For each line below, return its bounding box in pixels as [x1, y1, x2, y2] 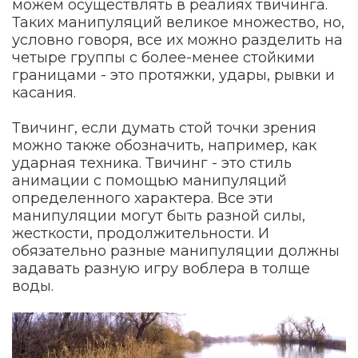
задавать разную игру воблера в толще [12, 260, 310, 278]
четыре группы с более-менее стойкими [12, 49, 315, 67]
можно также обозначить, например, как [12, 137, 316, 155]
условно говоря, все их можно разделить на [12, 31, 343, 50]
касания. [12, 84, 76, 102]
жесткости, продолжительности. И [12, 225, 269, 243]
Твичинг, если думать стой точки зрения [12, 119, 316, 137]
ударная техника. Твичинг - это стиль [12, 154, 292, 173]
